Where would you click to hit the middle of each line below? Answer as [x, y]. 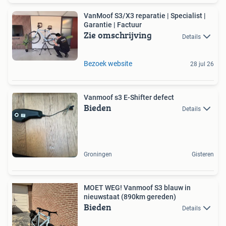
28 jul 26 [202, 64]
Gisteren [203, 154]
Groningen [98, 154]
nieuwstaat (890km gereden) [130, 196]
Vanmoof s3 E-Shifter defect [129, 97]
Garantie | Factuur [113, 25]
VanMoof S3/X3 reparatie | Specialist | [145, 16]
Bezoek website [108, 63]
